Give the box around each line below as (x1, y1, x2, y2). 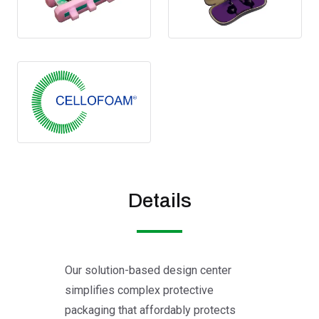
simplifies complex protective (64, 283, 214, 297)
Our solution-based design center (64, 263, 231, 277)
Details (127, 189, 192, 211)
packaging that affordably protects (64, 303, 236, 317)
